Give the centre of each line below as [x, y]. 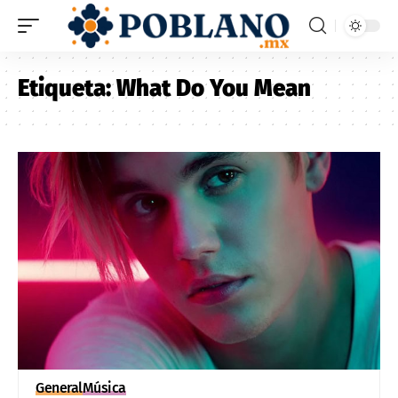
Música [104, 387]
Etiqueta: [67, 88]
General [59, 387]
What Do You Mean [214, 88]
